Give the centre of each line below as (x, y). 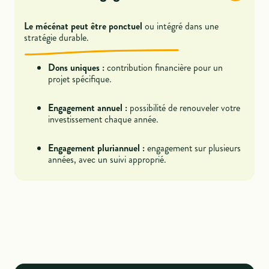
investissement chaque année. (104, 119)
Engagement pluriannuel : (97, 148)
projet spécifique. (80, 79)
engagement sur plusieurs (193, 148)
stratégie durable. (57, 38)
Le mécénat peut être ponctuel (83, 26)
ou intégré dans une (181, 26)
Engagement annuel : (88, 108)
